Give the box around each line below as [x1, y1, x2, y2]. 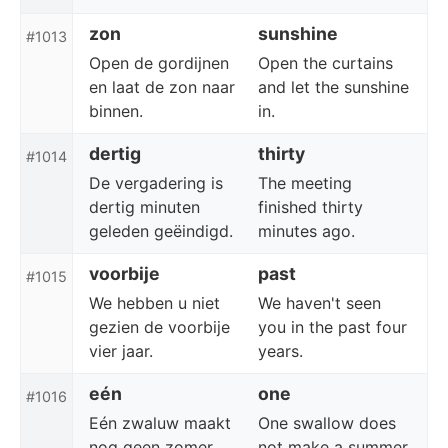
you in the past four [258, 317, 407, 337]
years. [258, 341, 303, 361]
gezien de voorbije [89, 317, 230, 337]
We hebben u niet [89, 293, 220, 313]
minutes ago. [258, 221, 355, 241]
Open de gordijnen [89, 53, 229, 73]
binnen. [89, 101, 143, 121]
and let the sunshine [258, 77, 409, 97]
